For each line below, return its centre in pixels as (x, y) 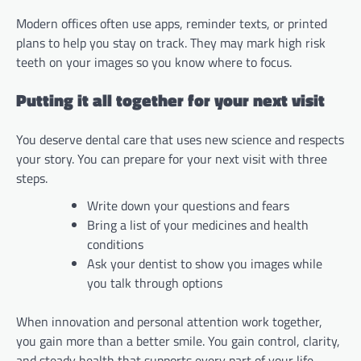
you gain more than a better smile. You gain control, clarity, (178, 341)
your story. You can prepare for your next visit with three (172, 159)
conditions (115, 245)
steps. (32, 178)
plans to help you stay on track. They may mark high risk (171, 42)
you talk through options (155, 283)
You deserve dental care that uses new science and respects (180, 140)
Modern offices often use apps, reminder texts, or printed (172, 23)
